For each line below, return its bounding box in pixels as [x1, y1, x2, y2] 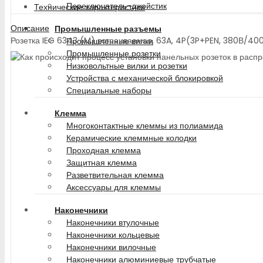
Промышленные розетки [66, 48, 161, 59]
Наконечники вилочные [66, 241, 156, 253]
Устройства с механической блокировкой [66, 72, 223, 84]
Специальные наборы [66, 85, 151, 96]
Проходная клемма [66, 144, 141, 156]
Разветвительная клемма [66, 169, 164, 181]
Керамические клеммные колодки [66, 132, 197, 144]
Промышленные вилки [66, 35, 153, 47]
